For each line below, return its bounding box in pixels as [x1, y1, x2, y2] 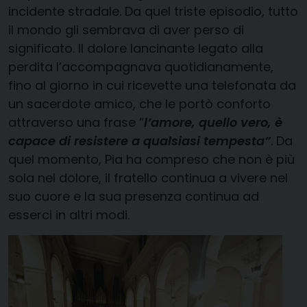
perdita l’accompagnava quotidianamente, [8, 58, 273, 76]
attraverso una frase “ [8, 114, 144, 132]
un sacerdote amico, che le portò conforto [8, 95, 271, 113]
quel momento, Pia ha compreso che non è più [8, 151, 295, 169]
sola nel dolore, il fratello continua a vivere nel [8, 169, 288, 187]
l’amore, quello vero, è [144, 114, 282, 132]
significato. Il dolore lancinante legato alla [8, 40, 263, 58]
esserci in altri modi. [8, 206, 130, 224]
